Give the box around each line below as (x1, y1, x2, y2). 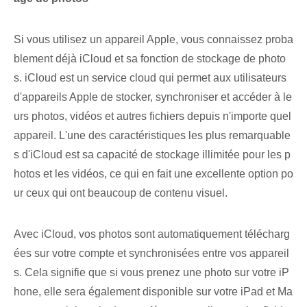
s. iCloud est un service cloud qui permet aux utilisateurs (14, 72, 286, 84)
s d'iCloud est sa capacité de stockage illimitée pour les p (14, 149, 291, 161)
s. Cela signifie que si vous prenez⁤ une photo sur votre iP (14, 267, 289, 279)
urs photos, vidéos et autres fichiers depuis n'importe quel (14, 110, 291, 123)
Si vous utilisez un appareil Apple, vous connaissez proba (14, 34, 293, 46)
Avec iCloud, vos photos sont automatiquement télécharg (14, 228, 290, 241)
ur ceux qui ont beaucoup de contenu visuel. (14, 187, 228, 199)
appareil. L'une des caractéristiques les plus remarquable (14, 130, 291, 142)
